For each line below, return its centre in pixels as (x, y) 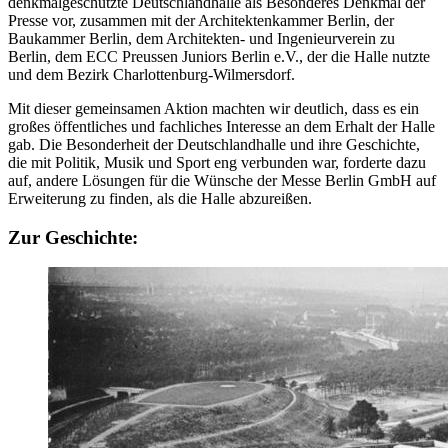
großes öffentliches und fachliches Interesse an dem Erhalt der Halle (221, 126)
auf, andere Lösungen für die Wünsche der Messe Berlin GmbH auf (222, 180)
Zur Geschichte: (73, 237)
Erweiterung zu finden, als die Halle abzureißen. (160, 198)
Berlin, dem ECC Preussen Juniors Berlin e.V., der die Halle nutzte (219, 56)
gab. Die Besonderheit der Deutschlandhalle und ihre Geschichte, (214, 144)
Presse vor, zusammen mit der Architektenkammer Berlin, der (201, 20)
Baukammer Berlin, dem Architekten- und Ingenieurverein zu (201, 38)
